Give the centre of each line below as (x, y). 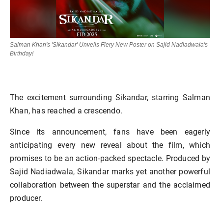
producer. (27, 198)
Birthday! (22, 53)
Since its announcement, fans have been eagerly (110, 132)
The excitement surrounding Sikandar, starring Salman (110, 97)
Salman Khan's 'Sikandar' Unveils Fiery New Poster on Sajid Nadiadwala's (109, 44)
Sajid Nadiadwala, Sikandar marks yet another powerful (110, 171)
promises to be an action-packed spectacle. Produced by (110, 158)
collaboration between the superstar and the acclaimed (110, 185)
